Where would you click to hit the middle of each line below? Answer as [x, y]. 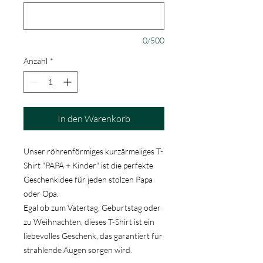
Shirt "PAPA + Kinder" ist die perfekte [88, 166]
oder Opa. [41, 194]
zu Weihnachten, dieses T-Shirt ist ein [89, 222]
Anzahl [36, 61]
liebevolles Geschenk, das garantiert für [93, 236]
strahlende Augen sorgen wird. [78, 250]
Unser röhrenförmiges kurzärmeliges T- [93, 151]
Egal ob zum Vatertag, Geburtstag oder [92, 208]
